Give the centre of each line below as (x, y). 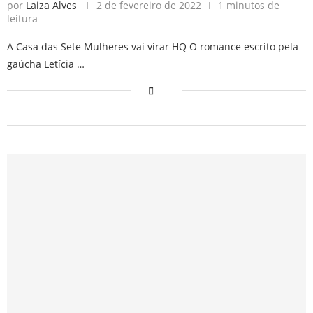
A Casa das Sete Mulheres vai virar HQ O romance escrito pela (153, 46)
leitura (22, 18)
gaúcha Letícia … (46, 64)
